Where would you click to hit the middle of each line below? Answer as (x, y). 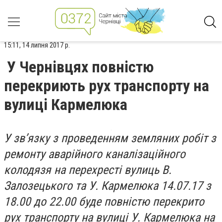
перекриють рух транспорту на (107, 86)
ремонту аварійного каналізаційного (95, 154)
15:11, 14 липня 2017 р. (37, 45)
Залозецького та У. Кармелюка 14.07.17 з (108, 186)
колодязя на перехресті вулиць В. (88, 170)
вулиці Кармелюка (66, 105)
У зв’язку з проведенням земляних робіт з (110, 138)
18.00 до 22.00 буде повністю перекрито (104, 202)
